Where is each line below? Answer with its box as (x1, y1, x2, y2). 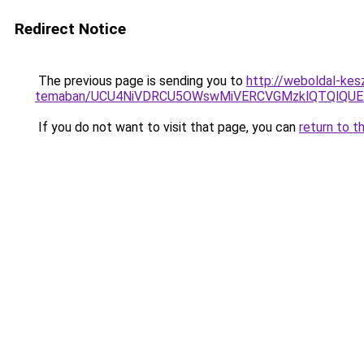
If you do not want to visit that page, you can (35, 119, 299, 135)
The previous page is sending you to (35, 73, 246, 89)
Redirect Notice (15, 19, 126, 38)
